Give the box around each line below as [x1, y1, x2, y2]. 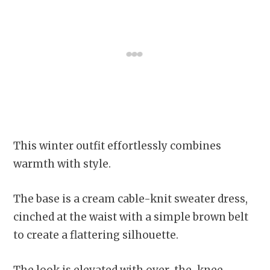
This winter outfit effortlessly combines [13, 139, 221, 152]
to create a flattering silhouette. [13, 228, 181, 242]
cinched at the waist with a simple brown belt [13, 210, 248, 224]
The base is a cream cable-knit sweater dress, [13, 192, 248, 206]
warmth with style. [13, 157, 113, 171]
